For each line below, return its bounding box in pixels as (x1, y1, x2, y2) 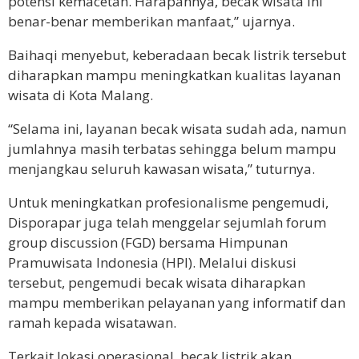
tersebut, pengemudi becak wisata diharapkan (8, 272, 305, 292)
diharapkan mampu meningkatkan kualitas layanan (8, 65, 341, 84)
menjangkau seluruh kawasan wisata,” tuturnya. (8, 159, 315, 178)
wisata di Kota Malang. (8, 85, 153, 104)
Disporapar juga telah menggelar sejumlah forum (8, 212, 326, 232)
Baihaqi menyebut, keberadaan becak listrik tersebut (8, 45, 346, 64)
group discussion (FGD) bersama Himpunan (8, 232, 288, 252)
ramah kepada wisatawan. (8, 313, 176, 332)
